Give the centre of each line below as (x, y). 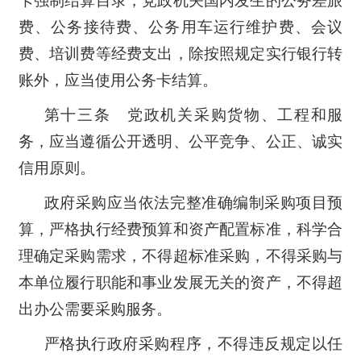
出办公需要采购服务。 (95, 309)
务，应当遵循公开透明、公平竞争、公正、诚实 (180, 141)
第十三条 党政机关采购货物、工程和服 (193, 114)
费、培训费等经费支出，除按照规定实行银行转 (180, 53)
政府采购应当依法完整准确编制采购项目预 (193, 202)
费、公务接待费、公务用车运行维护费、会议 (180, 27)
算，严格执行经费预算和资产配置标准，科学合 (180, 229)
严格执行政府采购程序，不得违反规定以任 (193, 343)
